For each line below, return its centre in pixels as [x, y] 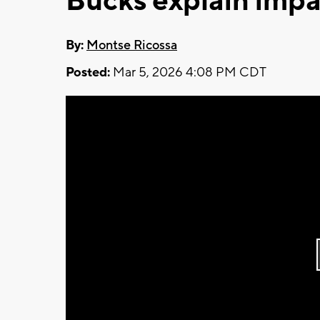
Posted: [88, 72]
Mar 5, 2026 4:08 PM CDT [188, 72]
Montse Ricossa [132, 45]
